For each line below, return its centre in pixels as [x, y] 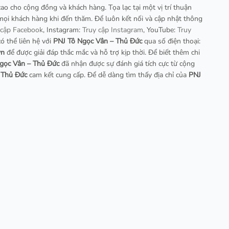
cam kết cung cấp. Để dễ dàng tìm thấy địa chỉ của [108, 75]
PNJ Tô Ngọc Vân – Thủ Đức [98, 41]
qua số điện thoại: [171, 41]
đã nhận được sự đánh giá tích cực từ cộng [127, 63]
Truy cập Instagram [113, 30]
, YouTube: [160, 30]
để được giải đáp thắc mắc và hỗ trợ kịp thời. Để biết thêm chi [102, 52]
